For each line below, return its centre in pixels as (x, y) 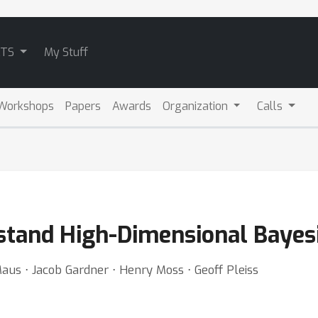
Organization (196, 106)
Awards (131, 106)
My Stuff (66, 52)
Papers (83, 106)
